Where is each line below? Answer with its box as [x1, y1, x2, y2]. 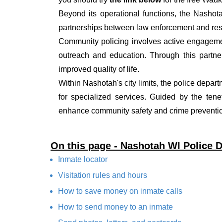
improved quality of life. [58, 65, 139, 74]
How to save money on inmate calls [58, 187, 182, 196]
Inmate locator [58, 155, 108, 164]
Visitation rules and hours [58, 171, 147, 180]
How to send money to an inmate [58, 203, 173, 212]
